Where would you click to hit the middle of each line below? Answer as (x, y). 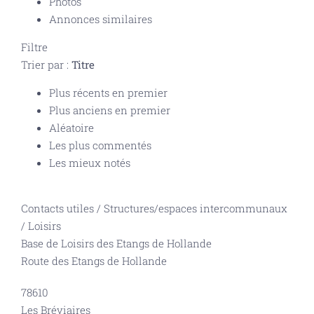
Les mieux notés (90, 163)
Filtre (34, 47)
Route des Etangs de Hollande (94, 261)
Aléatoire (71, 128)
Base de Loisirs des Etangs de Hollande (116, 243)
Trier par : (46, 64)
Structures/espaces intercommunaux (196, 208)
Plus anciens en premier (110, 110)
